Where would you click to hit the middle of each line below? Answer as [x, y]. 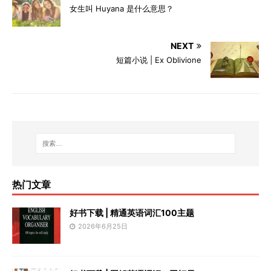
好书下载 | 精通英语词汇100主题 [132, 212]
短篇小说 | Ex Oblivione [159, 60]
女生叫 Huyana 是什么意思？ [122, 8]
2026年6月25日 [103, 226]
